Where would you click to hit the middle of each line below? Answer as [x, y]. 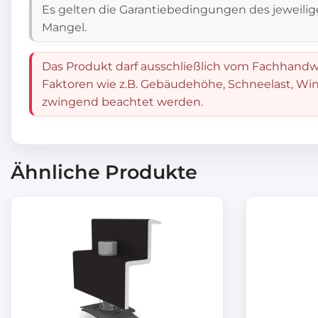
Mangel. [64, 27]
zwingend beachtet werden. [122, 102]
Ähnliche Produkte [104, 172]
